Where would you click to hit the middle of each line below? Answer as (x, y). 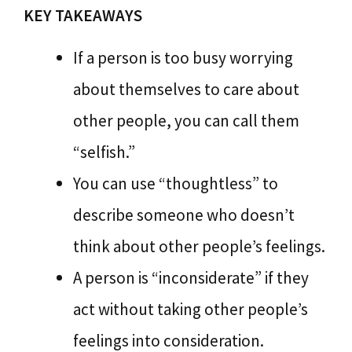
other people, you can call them (186, 121)
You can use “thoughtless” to (176, 183)
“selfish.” (104, 152)
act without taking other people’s (191, 309)
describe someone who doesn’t (184, 215)
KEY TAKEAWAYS (83, 15)
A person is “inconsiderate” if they (191, 278)
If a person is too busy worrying (183, 58)
